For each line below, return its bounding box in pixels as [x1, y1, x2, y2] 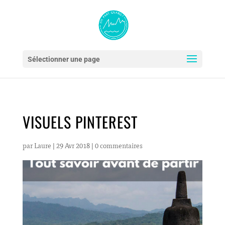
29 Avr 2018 [56, 142, 90, 150]
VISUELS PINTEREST [22, 110, 138, 133]
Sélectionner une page [27, 55, 100, 63]
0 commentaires [94, 142, 143, 150]
